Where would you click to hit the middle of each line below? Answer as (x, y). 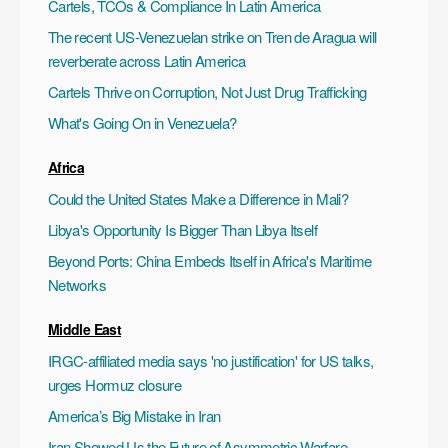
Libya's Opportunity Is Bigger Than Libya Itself (182, 229)
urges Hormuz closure (115, 384)
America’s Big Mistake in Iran (134, 415)
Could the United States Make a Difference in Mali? (198, 198)
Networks (77, 284)
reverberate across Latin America (147, 60)
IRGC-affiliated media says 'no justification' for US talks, (211, 360)
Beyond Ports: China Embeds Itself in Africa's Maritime (210, 260)
